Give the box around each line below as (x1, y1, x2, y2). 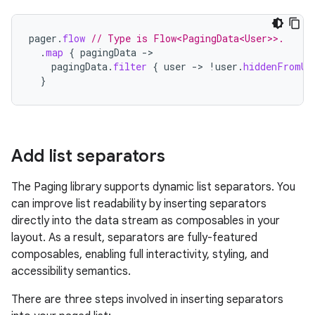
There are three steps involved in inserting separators (11, 292, 283, 307)
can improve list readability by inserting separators (11, 197, 266, 211)
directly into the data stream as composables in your (11, 214, 280, 228)
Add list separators (11, 146, 165, 167)
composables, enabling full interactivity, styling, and (11, 247, 269, 262)
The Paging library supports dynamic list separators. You (11, 180, 295, 194)
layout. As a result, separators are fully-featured (11, 231, 257, 245)
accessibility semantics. (11, 264, 131, 278)
